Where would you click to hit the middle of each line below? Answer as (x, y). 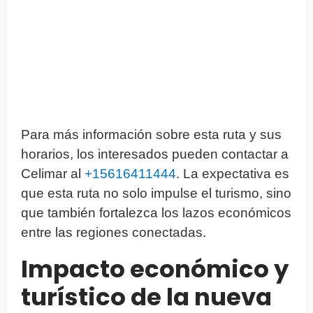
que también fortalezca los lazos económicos (156, 212)
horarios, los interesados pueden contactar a (155, 154)
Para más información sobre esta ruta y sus (151, 134)
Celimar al (53, 173)
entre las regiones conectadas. (114, 232)
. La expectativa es (233, 173)
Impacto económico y (155, 269)
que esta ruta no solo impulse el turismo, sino (156, 193)
